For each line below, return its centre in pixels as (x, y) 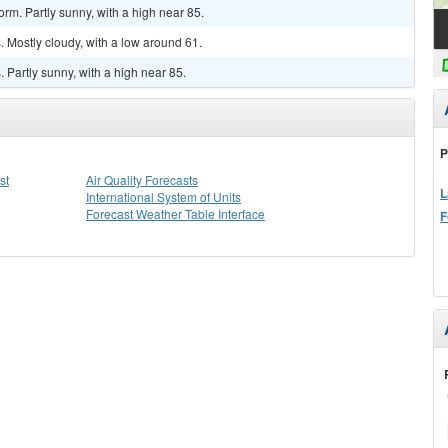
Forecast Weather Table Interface (175, 213)
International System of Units (163, 196)
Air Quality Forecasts (142, 179)
